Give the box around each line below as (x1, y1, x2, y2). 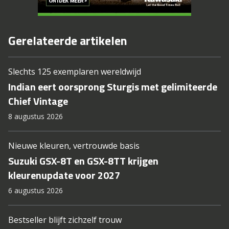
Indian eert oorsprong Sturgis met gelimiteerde (8, 79, 217, 95)
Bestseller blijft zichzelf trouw (8, 214, 122, 225)
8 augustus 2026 (8, 111, 63, 121)
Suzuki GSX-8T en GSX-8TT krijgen (8, 153, 158, 169)
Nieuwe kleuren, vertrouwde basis (8, 140, 140, 151)
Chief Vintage (8, 93, 68, 109)
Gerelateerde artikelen (8, 31, 127, 50)
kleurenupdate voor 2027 (8, 167, 120, 183)
